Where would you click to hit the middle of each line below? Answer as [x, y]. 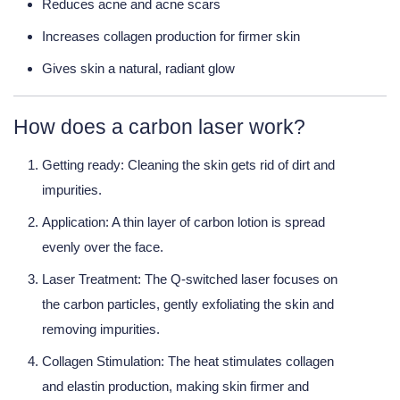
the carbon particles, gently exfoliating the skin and [188, 304]
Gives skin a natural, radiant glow [138, 69]
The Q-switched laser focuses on [239, 279]
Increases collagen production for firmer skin [171, 37]
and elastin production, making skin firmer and [175, 387]
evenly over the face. [103, 247]
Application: [75, 222]
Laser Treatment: [92, 279]
